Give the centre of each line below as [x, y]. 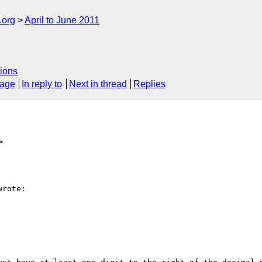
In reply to [42, 84]
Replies [150, 84]
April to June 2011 [62, 20]
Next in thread [98, 84]
